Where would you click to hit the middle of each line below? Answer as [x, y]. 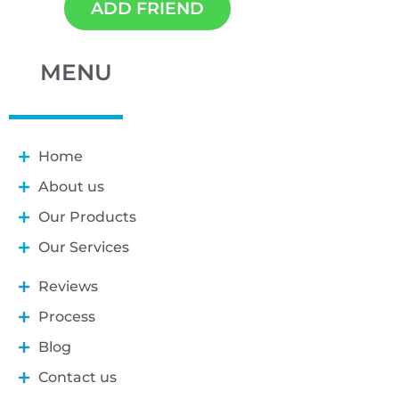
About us [71, 186]
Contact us [77, 377]
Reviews [68, 286]
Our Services [83, 247]
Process [66, 316]
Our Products [87, 216]
